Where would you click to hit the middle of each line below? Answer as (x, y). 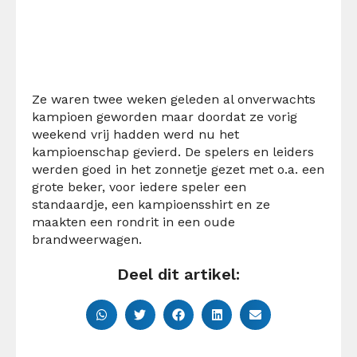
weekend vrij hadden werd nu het (135, 134)
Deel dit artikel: (178, 274)
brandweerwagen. (87, 239)
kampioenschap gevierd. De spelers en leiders (173, 151)
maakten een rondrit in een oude (133, 222)
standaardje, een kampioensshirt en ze (151, 204)
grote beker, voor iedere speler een (139, 186)
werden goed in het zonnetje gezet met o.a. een (178, 169)
